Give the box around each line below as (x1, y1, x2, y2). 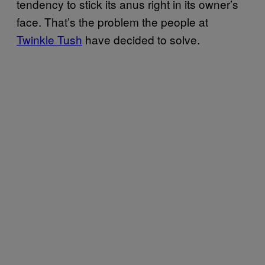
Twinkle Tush (17, 31, 82, 47)
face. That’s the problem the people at (17, 13, 208, 30)
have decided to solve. (82, 31, 200, 47)
